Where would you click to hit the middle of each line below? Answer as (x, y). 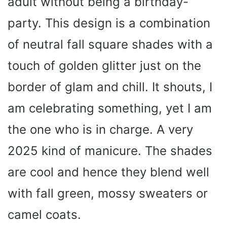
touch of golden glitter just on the (104, 65)
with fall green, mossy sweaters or (108, 193)
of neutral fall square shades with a (110, 44)
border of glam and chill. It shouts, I (110, 87)
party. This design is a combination (109, 23)
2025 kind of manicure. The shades (110, 150)
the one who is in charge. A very (100, 129)
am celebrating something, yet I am (110, 108)
